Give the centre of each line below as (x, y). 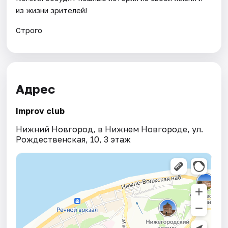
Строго (29, 30)
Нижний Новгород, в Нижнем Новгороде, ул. (110, 130)
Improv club (40, 111)
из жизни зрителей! (52, 10)
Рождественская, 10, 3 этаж (74, 140)
